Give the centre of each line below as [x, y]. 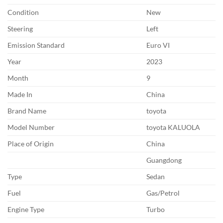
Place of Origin [31, 144]
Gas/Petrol [163, 193]
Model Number [31, 127]
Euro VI [158, 45]
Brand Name [27, 111]
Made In [20, 94]
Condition [23, 12]
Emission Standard [36, 45]
